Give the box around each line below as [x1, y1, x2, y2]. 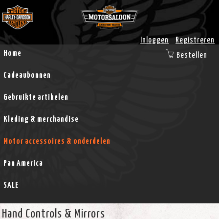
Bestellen [176, 51, 207, 59]
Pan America [3, 159, 43, 167]
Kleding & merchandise [3, 115, 79, 123]
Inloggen [140, 36, 169, 44]
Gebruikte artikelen [3, 93, 68, 101]
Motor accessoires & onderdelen [3, 137, 110, 145]
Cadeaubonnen [3, 71, 51, 79]
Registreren [175, 36, 215, 44]
